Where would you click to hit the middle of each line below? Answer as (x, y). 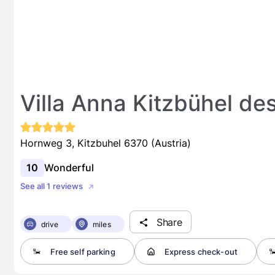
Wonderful (69, 168)
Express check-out (201, 251)
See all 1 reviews (52, 186)
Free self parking (83, 251)
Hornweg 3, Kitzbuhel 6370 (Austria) (105, 143)
